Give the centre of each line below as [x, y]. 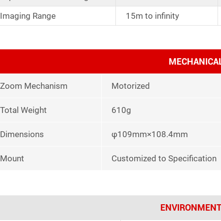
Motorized [130, 86]
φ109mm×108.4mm [149, 134]
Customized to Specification [164, 158]
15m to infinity [152, 16]
